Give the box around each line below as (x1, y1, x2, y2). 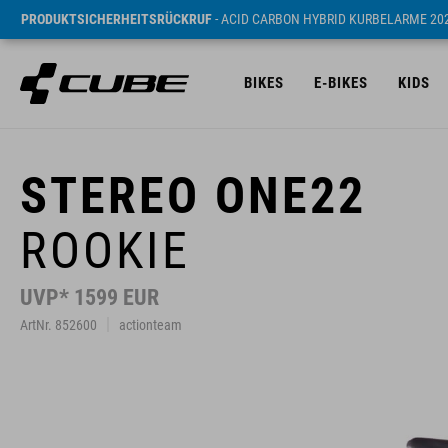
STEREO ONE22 (20, 167, 366, 225)
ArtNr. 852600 (20, 317, 97, 333)
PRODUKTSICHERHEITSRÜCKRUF (21, 11, 212, 27)
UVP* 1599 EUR (20, 285, 159, 310)
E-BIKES (314, 74, 368, 92)
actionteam (119, 317, 182, 333)
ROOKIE (20, 222, 190, 280)
